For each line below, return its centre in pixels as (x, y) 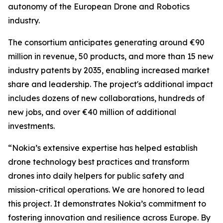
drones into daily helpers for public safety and (96, 176)
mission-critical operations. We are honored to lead (106, 190)
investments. (31, 126)
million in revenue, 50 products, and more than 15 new (111, 56)
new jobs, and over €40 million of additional (92, 112)
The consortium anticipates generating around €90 (106, 42)
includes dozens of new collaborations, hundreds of (106, 98)
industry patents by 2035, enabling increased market (109, 70)
